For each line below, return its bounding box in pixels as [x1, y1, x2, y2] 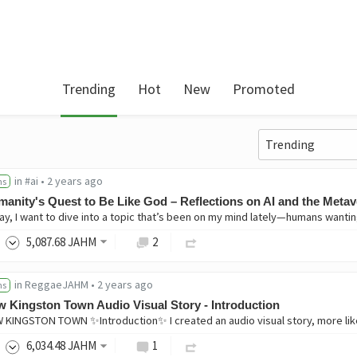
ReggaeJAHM [24, 277, 88, 292]
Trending [62, 80, 116, 98]
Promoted [233, 80, 295, 98]
